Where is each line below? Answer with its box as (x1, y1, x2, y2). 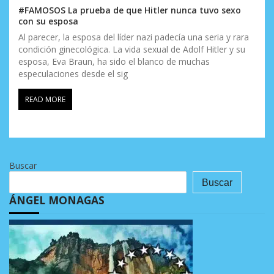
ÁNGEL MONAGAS (9, 193, 105, 208)
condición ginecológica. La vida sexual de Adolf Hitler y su (18, 43, 245, 55)
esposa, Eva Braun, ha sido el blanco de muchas (18, 55, 210, 67)
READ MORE (25, 94, 65, 105)
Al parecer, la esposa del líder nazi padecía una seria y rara (18, 31, 249, 43)
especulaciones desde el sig (18, 67, 128, 80)
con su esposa (18, 15, 78, 27)
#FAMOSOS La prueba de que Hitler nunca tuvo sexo (18, 4, 241, 16)
